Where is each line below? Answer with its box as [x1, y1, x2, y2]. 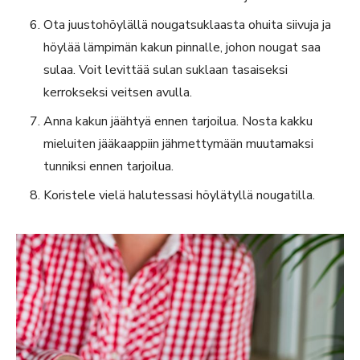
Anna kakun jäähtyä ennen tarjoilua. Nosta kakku [43, 112, 313, 131]
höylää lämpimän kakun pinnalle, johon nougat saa [43, 39, 321, 57]
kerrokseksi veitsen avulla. [43, 84, 192, 102]
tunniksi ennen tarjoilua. [43, 157, 174, 176]
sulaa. [43, 61, 79, 80]
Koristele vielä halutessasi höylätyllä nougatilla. [43, 186, 315, 205]
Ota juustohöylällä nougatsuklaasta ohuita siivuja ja [43, 16, 331, 35]
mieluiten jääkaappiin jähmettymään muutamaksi [43, 135, 313, 153]
